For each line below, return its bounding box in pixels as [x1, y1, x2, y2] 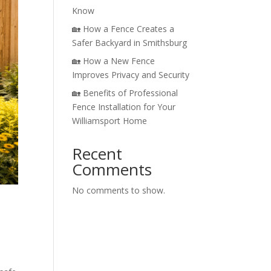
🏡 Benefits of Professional [72, 87, 178, 99]
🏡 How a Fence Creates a [72, 22, 175, 34]
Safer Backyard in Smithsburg [72, 36, 188, 48]
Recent [72, 142, 123, 165]
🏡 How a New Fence [72, 54, 155, 67]
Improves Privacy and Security [72, 68, 190, 80]
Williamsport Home [72, 114, 148, 126]
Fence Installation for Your [72, 100, 176, 113]
